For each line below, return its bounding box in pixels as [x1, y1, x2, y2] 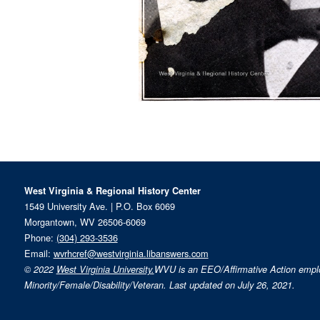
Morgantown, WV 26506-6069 [24, 215, 146, 229]
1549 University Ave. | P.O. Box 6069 [24, 199, 175, 214]
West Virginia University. [56, 263, 154, 276]
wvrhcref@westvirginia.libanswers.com [53, 246, 209, 261]
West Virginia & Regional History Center [24, 184, 201, 198]
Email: [24, 246, 54, 261]
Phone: [24, 231, 56, 245]
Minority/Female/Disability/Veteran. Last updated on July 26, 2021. [24, 279, 295, 292]
